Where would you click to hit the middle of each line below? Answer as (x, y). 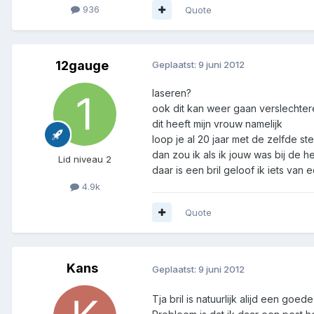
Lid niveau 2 (85, 159)
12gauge (82, 65)
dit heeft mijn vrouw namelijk (217, 123)
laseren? (172, 93)
